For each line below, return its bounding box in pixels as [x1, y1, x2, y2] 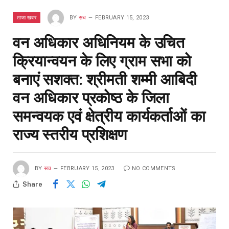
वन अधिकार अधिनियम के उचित [13, 34, 185, 52]
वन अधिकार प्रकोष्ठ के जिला [13, 89, 170, 107]
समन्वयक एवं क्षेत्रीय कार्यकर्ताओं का [13, 107, 205, 126]
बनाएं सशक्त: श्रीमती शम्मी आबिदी [13, 71, 197, 89]
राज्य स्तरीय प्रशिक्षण [13, 126, 127, 144]
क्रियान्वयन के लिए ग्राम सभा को [13, 52, 191, 71]
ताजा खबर [17, 14, 36, 21]
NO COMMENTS [132, 165, 176, 172]
